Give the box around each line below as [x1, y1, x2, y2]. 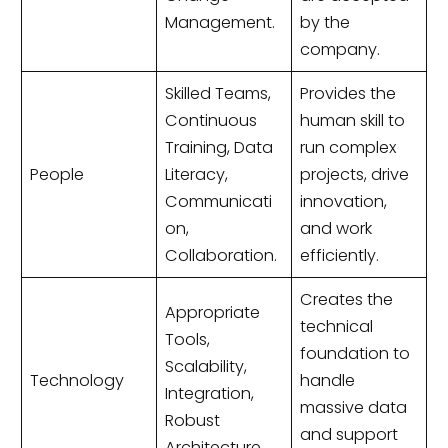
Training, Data [164, 136, 273, 160]
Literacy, [164, 163, 228, 187]
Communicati [164, 190, 272, 214]
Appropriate [164, 301, 260, 325]
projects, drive [299, 163, 409, 187]
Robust [164, 409, 220, 433]
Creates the [299, 288, 393, 312]
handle [299, 369, 355, 393]
